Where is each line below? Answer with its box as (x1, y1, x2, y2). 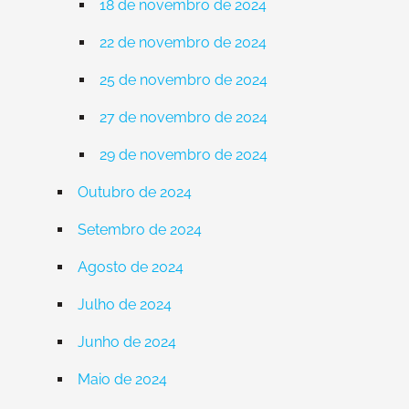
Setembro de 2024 (77, 221, 202, 238)
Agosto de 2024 (77, 258, 184, 276)
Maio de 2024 (77, 371, 167, 388)
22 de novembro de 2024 (99, 34, 267, 51)
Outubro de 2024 (77, 184, 192, 201)
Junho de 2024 (77, 333, 176, 351)
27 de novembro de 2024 (99, 109, 267, 126)
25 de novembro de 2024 (99, 71, 267, 89)
